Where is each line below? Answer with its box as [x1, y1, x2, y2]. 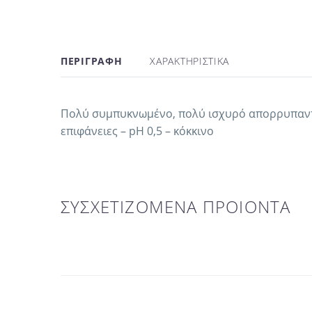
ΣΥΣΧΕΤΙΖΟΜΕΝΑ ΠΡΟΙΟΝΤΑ [61, 194, 291, 218]
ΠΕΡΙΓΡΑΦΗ [61, 54, 123, 68]
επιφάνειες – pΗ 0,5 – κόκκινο [61, 123, 214, 139]
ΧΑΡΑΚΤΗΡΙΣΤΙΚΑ [150, 54, 230, 68]
